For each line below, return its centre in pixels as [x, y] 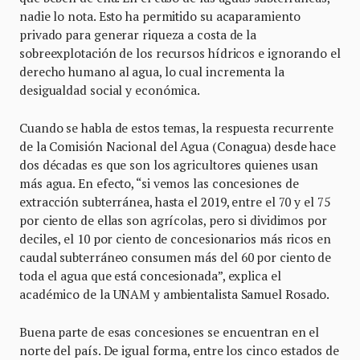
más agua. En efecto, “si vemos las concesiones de [159, 184]
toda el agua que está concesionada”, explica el [150, 276]
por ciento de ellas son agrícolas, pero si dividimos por [173, 221]
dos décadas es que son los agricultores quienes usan [169, 165]
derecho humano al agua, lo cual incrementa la [152, 72]
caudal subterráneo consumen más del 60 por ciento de [176, 258]
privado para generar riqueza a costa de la [138, 35]
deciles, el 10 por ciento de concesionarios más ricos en [175, 239]
